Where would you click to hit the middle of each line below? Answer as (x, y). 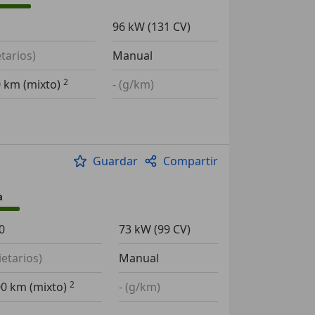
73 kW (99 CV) (154, 229)
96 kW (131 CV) (151, 27)
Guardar (115, 161)
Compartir (190, 161)
